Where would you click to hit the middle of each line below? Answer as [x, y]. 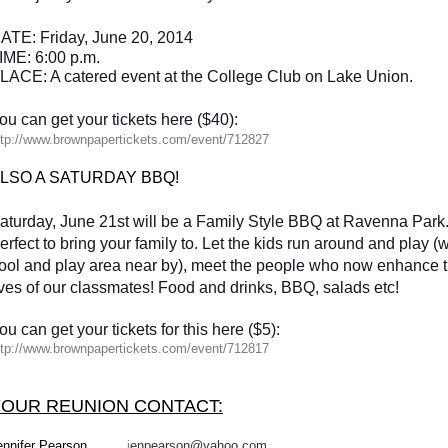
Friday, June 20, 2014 [116, 37]
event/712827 [230, 139]
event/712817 [230, 348]
